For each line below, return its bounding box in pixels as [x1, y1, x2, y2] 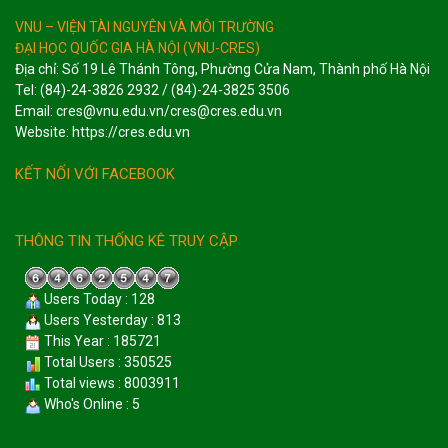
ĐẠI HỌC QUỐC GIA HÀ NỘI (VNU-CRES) [15, 39, 260, 56]
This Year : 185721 [41, 333, 161, 350]
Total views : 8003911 [41, 375, 180, 392]
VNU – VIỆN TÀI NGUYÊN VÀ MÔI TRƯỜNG [15, 18, 274, 35]
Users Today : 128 [41, 291, 155, 308]
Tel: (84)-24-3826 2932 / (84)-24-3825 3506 [15, 81, 290, 98]
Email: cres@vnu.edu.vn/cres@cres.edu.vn [15, 102, 282, 119]
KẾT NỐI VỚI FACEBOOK [15, 164, 175, 183]
